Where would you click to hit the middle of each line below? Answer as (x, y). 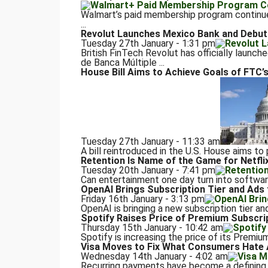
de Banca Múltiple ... (122, 63)
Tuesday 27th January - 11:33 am (150, 142)
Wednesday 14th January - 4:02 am (154, 257)
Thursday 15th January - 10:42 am (152, 228)
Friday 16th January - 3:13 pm (142, 199)
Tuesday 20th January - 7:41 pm (148, 170)
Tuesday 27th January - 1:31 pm (148, 44)
